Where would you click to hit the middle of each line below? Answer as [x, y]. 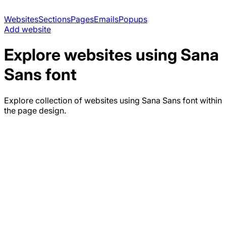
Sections [54, 19]
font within [201, 100]
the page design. [35, 110]
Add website [27, 29]
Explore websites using [92, 55]
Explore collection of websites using [73, 100]
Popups [133, 19]
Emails [106, 19]
